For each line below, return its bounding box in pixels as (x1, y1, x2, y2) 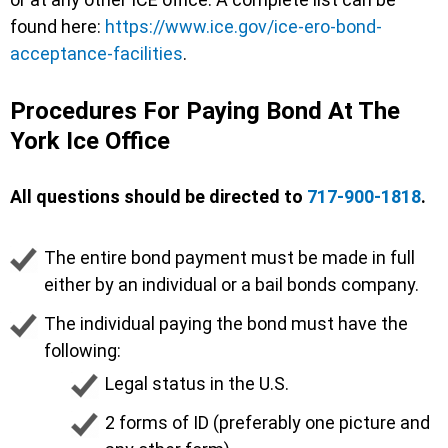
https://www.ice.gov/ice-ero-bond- (105, 15, 382, 37)
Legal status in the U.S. (105, 372, 289, 394)
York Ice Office (10, 126, 170, 155)
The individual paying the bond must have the (44, 312, 408, 334)
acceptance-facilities (10, 42, 183, 64)
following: (44, 339, 121, 361)
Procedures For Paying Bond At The (10, 96, 400, 125)
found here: (10, 15, 105, 37)
